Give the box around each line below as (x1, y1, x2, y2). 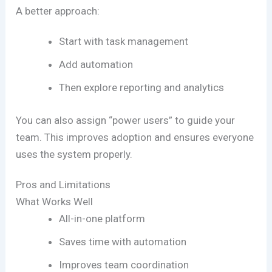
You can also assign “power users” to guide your (16, 114, 236, 126)
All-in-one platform (59, 212, 146, 225)
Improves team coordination (59, 258, 189, 271)
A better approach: (16, 5, 100, 18)
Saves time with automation (59, 235, 187, 248)
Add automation (59, 58, 134, 71)
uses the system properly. (16, 148, 133, 160)
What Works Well (16, 195, 93, 208)
